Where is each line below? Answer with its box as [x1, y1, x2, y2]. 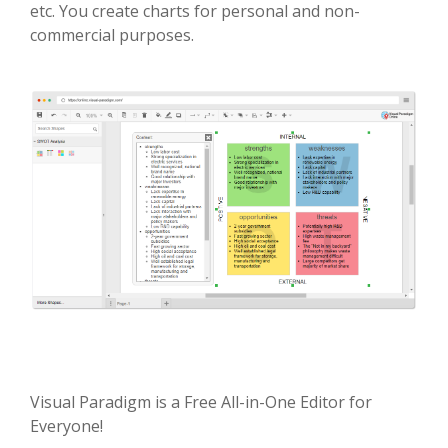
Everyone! [30, 414, 103, 437]
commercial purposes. [30, 24, 194, 47]
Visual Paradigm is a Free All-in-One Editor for [30, 390, 372, 413]
